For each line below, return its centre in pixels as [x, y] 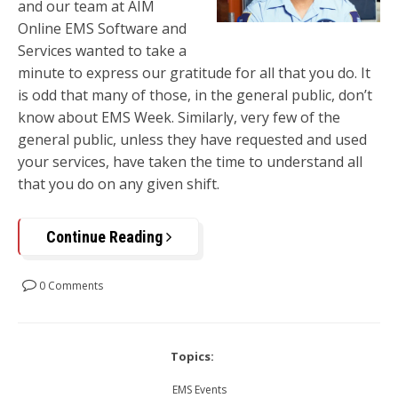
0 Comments [70, 286]
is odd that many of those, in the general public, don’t [195, 95]
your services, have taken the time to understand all [190, 161]
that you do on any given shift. [119, 183]
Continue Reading [106, 237]
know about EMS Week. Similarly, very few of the [179, 117]
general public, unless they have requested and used [192, 139]
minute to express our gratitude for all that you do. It [194, 72]
